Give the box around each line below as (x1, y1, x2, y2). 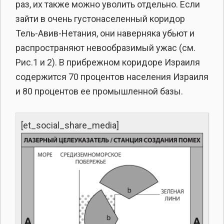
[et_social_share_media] (21, 120, 119, 131)
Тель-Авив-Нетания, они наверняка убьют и (15, 28, 194, 39)
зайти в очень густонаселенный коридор (15, 13, 185, 24)
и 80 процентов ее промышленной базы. (15, 86, 183, 97)
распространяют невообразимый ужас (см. (15, 42, 195, 53)
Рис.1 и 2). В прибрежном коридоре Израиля (15, 57, 200, 68)
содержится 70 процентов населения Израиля (15, 71, 208, 82)
